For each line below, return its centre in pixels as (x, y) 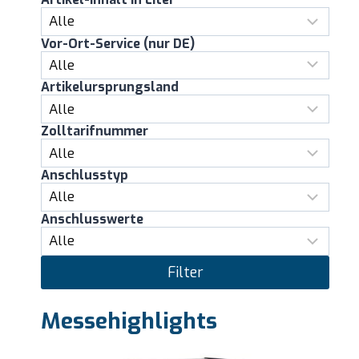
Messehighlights (129, 321)
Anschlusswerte (92, 219)
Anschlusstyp (85, 175)
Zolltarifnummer (95, 131)
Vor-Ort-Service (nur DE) (118, 43)
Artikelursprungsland (110, 87)
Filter (185, 272)
